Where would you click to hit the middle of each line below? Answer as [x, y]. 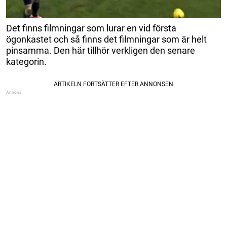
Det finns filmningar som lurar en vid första [91, 28]
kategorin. [26, 61]
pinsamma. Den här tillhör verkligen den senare [101, 50]
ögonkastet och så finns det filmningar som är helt [106, 39]
